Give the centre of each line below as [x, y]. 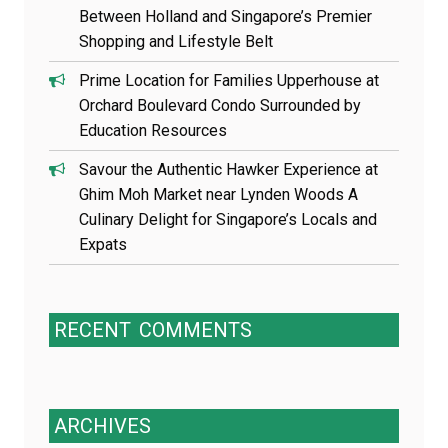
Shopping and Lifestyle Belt [176, 41]
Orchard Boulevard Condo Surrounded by [220, 105]
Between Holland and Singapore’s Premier [225, 16]
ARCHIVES [102, 426]
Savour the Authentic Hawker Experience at [228, 169]
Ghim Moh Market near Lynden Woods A [218, 194]
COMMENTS [195, 330]
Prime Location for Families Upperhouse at [229, 80]
